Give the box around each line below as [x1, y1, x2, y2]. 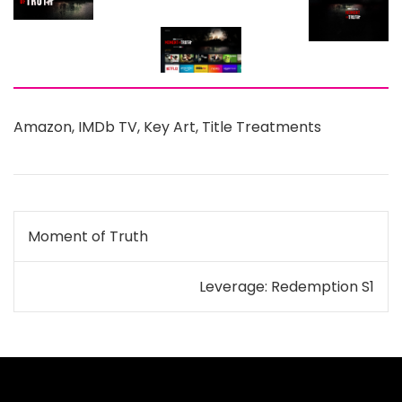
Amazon [13, 116, 72, 137]
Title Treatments [202, 116, 321, 137]
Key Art [144, 116, 196, 137]
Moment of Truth [28, 225, 148, 247]
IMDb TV [78, 116, 137, 137]
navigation [13, 247, 157, 287]
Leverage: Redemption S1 [199, 275, 374, 297]
